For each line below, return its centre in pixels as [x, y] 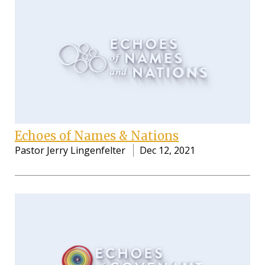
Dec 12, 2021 [167, 151]
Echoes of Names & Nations [97, 136]
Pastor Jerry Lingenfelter [70, 151]
